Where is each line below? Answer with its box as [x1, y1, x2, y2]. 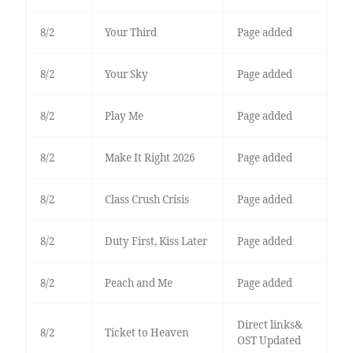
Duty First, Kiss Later [104, 234, 207, 249]
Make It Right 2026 [104, 150, 195, 165]
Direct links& [236, 318, 303, 333]
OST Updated [236, 333, 301, 348]
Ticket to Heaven [104, 325, 189, 340]
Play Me [104, 109, 143, 124]
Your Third [104, 25, 157, 40]
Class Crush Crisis [104, 192, 189, 207]
